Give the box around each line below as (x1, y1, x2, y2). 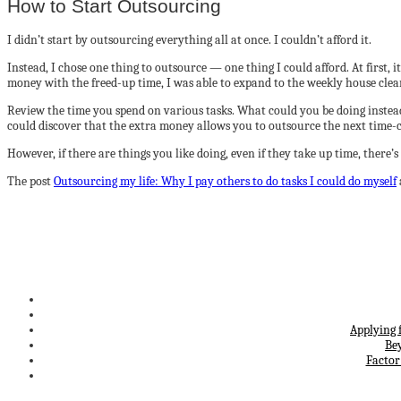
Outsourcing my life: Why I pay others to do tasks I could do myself (54, 174, 397, 190)
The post (7, 174, 54, 190)
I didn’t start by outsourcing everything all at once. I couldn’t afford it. (7, 32, 371, 48)
